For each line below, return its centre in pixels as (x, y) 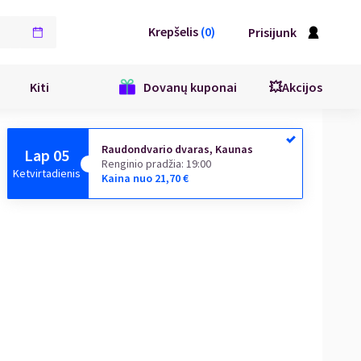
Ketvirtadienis (47, 173)
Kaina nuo (127, 178)
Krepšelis (173, 31)
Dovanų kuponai (190, 87)
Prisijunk (272, 32)
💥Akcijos (296, 87)
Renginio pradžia (142, 164)
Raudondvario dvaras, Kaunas (178, 149)
